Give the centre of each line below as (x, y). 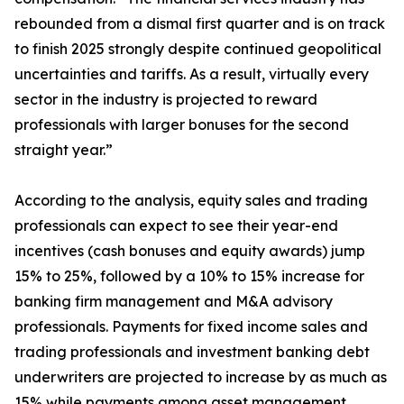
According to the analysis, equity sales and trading (191, 201)
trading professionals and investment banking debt (192, 352)
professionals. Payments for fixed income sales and (191, 327)
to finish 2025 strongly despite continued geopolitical (198, 49)
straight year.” (64, 150)
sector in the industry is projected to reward (166, 100)
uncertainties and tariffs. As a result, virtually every (192, 74)
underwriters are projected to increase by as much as (201, 377)
